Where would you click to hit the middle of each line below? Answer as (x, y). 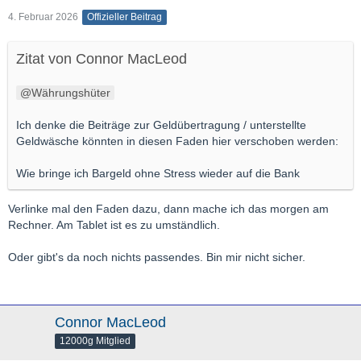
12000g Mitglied (95, 341)
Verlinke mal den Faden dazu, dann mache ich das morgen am (168, 209)
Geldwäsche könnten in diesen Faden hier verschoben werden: (177, 141)
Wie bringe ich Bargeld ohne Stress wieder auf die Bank (158, 174)
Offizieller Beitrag (124, 17)
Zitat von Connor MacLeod (102, 59)
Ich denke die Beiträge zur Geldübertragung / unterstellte (161, 125)
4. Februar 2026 (43, 17)
